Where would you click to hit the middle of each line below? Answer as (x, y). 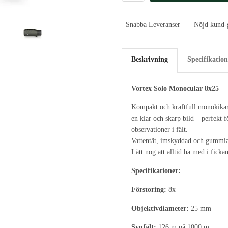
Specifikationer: (156, 171)
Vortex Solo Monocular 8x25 (175, 88)
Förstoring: (149, 190)
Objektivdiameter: (160, 208)
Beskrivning (150, 59)
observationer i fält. (160, 130)
